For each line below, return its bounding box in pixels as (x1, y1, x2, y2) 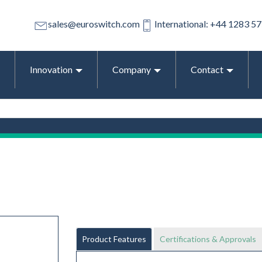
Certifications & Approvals (159, 233, 256, 244)
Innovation (30, 63, 73, 75)
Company (112, 63, 151, 75)
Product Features (81, 233, 146, 244)
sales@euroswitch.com (48, 18, 140, 30)
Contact (191, 63, 223, 75)
